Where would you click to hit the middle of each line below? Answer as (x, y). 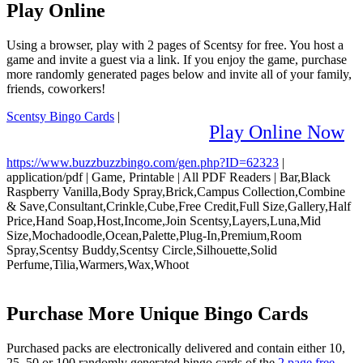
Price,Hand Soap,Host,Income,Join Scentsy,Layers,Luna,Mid (164, 220)
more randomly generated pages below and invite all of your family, (179, 74)
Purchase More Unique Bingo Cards (157, 313)
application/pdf (45, 177)
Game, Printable (133, 177)
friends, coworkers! (56, 88)
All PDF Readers (226, 177)
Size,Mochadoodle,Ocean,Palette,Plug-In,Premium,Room (154, 235)
